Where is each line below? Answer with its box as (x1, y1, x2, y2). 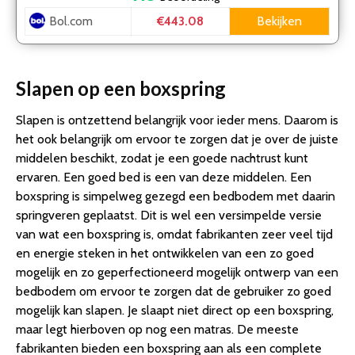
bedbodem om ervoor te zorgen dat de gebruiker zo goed (16, 284, 331, 300)
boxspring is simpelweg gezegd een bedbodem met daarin (16, 189, 335, 204)
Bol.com (49, 13, 93, 29)
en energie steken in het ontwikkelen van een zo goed (16, 246, 314, 261)
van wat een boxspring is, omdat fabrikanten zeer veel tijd (16, 227, 333, 242)
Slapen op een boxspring (16, 77, 226, 101)
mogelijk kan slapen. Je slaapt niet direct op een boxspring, (16, 303, 334, 319)
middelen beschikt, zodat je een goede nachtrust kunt (16, 151, 308, 166)
